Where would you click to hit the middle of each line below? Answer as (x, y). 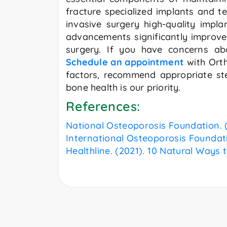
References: (103, 106)
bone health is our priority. (123, 88)
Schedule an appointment (125, 62)
